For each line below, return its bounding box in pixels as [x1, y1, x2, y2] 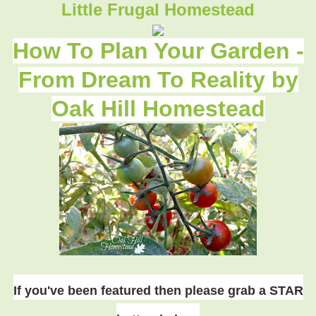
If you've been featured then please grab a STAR [13, 283, 303, 298]
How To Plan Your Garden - [12, 37, 304, 63]
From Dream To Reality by [18, 66, 298, 92]
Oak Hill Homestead [51, 95, 265, 121]
